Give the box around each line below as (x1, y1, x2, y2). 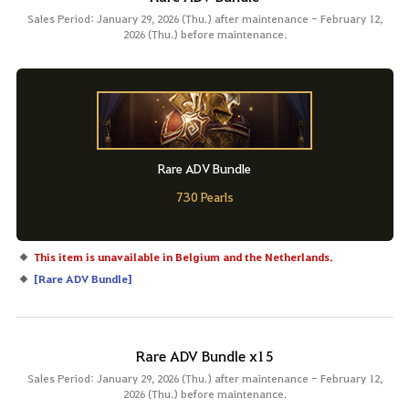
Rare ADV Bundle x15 (135, 345, 274, 365)
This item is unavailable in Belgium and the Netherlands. (33, 248, 333, 264)
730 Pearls (175, 187, 234, 204)
